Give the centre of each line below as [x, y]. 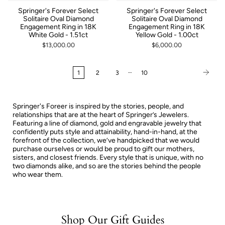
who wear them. [38, 174]
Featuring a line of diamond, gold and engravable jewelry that [107, 123]
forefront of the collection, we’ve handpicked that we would [106, 140]
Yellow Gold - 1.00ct [167, 35]
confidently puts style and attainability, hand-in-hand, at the [105, 132]
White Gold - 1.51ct [58, 35]
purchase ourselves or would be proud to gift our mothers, [103, 149]
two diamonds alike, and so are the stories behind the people [107, 166]
